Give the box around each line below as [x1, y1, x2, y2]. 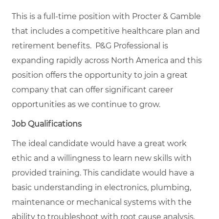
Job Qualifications [12, 119, 82, 129]
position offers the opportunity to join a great [12, 70, 188, 80]
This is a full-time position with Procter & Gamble [12, 11, 201, 21]
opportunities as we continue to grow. [12, 99, 166, 109]
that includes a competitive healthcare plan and [12, 26, 200, 36]
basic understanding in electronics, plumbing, [12, 182, 191, 192]
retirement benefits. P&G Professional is [12, 41, 168, 50]
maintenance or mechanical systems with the [12, 197, 192, 207]
